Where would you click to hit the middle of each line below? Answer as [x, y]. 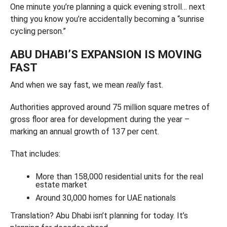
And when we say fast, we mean [68, 85]
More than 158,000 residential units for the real [119, 177]
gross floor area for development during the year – [100, 119]
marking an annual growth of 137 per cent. [84, 131]
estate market [61, 185]
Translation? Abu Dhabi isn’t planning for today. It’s [99, 216]
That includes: [35, 154]
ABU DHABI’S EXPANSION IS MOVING [106, 54]
